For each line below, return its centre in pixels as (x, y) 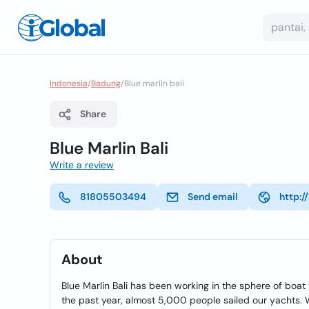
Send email (213, 197)
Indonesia (69, 83)
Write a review (82, 165)
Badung (106, 83)
